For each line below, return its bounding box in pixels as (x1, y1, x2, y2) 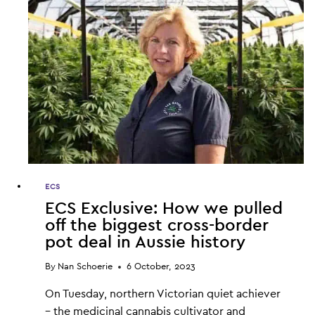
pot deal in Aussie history (45, 234, 245, 252)
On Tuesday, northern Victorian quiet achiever (45, 288, 281, 300)
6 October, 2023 (127, 262, 196, 272)
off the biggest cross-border (45, 217, 269, 235)
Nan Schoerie (58, 262, 113, 272)
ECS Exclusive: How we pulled (45, 200, 283, 218)
